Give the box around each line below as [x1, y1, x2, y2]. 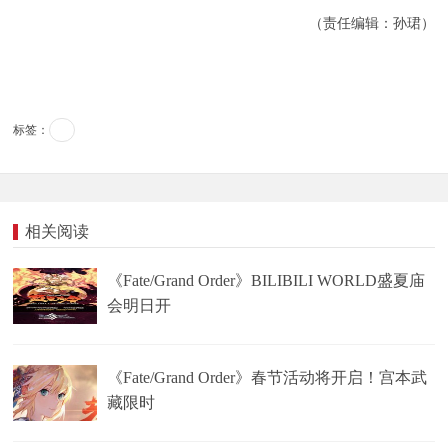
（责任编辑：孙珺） [308, 15, 435, 31]
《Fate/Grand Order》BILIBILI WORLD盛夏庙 [107, 271, 426, 289]
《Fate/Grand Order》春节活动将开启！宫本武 [107, 368, 428, 386]
